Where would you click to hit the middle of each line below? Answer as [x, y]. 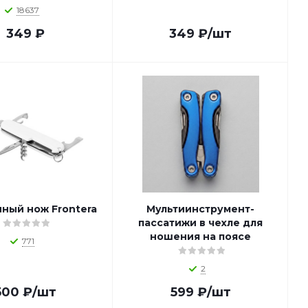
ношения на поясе [200, 236]
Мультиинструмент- [200, 209]
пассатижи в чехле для [200, 223]
